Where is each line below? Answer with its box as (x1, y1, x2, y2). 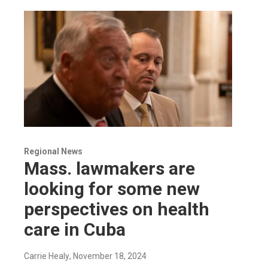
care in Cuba (24, 218, 126, 240)
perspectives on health (24, 198, 209, 220)
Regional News (24, 146, 83, 156)
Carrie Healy (24, 251, 69, 261)
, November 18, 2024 (69, 251, 147, 261)
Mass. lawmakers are (24, 157, 195, 179)
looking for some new (24, 178, 200, 199)
